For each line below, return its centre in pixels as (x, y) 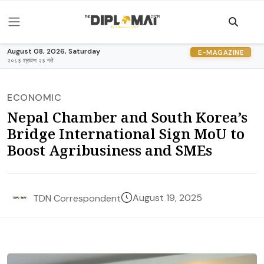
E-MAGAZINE (221, 52)
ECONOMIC (34, 98)
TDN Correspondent (77, 198)
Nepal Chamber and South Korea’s (127, 117)
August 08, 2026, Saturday (54, 51)
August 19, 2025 (167, 198)
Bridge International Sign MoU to (126, 133)
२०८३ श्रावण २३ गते (30, 60)
